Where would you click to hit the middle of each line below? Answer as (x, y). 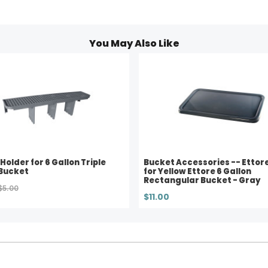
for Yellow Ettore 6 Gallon (197, 171)
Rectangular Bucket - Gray (202, 180)
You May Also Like (134, 43)
